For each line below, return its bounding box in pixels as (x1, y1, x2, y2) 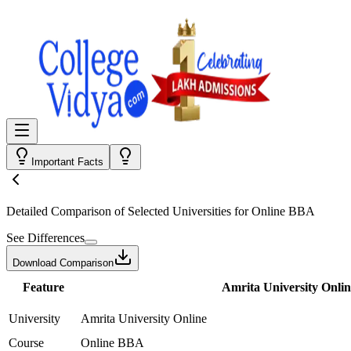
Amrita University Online (81, 312, 207, 325)
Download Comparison (13, 257, 114, 269)
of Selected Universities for (111, 204, 251, 218)
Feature (22, 280, 64, 294)
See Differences (6, 231, 85, 244)
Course (9, 336, 44, 349)
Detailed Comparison (6, 204, 111, 218)
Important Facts (31, 156, 103, 168)
